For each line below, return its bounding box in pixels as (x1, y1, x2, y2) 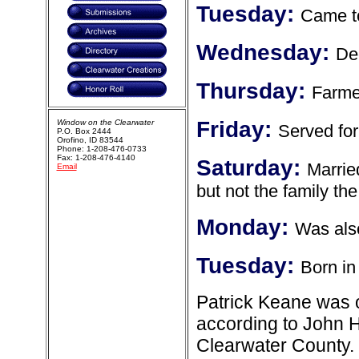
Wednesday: (196, 40, 336, 65)
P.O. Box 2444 (56, 127, 111, 135)
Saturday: (196, 155, 307, 180)
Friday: (196, 117, 278, 142)
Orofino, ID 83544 (56, 135, 123, 144)
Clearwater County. (196, 335, 354, 356)
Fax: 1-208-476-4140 (56, 153, 135, 162)
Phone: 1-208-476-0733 (56, 144, 147, 153)
